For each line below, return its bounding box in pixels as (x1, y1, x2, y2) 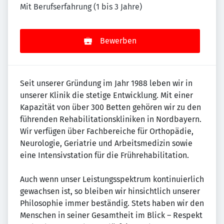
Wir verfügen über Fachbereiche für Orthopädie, (20, 126, 193, 136)
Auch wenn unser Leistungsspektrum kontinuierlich (20, 174, 204, 184)
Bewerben (99, 36, 136, 46)
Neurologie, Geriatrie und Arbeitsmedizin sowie (20, 138, 192, 148)
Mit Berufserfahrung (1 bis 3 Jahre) (20, 2, 142, 12)
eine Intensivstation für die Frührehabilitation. (20, 150, 189, 160)
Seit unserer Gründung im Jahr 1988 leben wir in (20, 78, 192, 88)
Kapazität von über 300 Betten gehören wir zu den (20, 102, 201, 112)
